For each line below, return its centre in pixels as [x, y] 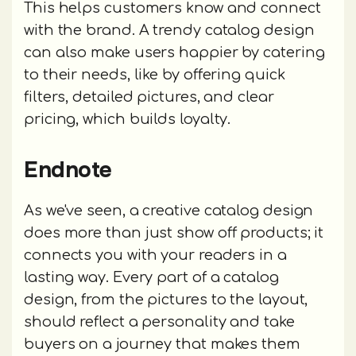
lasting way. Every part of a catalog [151, 277]
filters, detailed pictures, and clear [149, 97]
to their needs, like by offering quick [155, 74]
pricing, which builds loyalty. [128, 119]
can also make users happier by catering [174, 52]
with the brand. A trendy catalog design [169, 30]
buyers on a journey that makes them [162, 344]
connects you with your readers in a [155, 255]
